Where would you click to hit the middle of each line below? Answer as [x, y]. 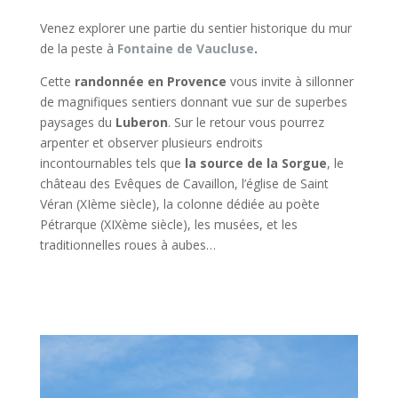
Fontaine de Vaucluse [185, 49]
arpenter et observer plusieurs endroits [151, 143]
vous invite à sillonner [290, 82]
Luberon [141, 123]
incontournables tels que [112, 163]
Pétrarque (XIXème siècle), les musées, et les [168, 225]
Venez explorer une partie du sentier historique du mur [195, 28]
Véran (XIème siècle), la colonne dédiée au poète [179, 204]
